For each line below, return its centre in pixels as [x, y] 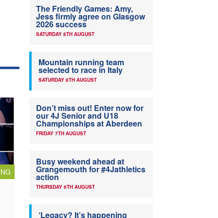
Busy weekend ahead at [80, 161]
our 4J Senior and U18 [77, 116]
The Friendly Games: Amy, [84, 9]
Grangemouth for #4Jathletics [91, 169]
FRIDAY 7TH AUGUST [61, 133]
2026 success [61, 24]
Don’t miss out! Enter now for [90, 108]
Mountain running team [81, 62]
